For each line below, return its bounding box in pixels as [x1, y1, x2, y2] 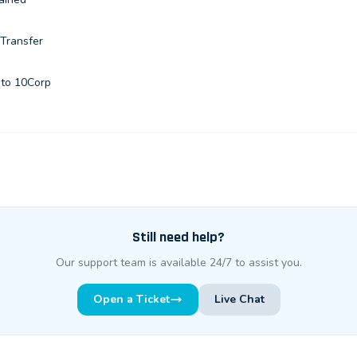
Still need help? [132, 228, 225, 246]
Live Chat [214, 292, 265, 307]
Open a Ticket [92, 292, 170, 307]
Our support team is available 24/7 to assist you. [55, 255, 302, 270]
